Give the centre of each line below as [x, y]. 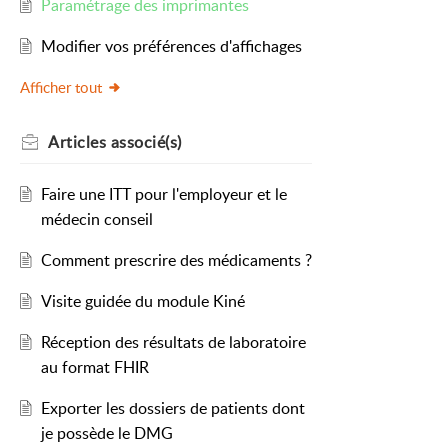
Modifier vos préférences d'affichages [171, 46]
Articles [77, 142]
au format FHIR [94, 367]
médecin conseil [96, 219]
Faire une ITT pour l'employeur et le [163, 194]
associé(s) [144, 142]
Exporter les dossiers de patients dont [172, 408]
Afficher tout [61, 87]
